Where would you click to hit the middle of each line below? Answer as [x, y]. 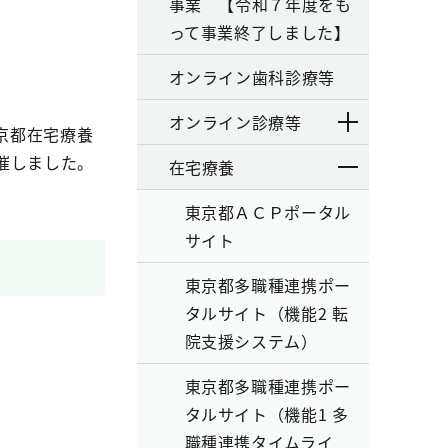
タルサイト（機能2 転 [266, 313]
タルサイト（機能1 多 [266, 414]
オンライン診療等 [235, 122]
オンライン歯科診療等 [251, 77]
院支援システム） [251, 341]
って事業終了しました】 [259, 32]
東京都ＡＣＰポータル [267, 212]
